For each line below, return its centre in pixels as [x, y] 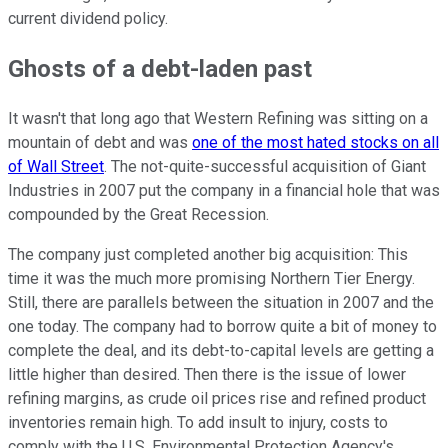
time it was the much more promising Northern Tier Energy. [211, 279]
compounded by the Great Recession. [138, 215]
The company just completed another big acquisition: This [208, 255]
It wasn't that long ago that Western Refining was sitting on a [218, 119]
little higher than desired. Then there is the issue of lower [207, 375]
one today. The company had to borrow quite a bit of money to [222, 327]
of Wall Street [56, 167]
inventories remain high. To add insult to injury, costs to [198, 423]
